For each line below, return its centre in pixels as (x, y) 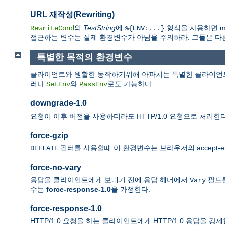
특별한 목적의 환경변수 (84, 58)
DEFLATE (44, 148)
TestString (99, 28)
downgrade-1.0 (59, 103)
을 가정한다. (131, 190)
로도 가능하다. (131, 84)
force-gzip (49, 135)
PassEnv (93, 84)
